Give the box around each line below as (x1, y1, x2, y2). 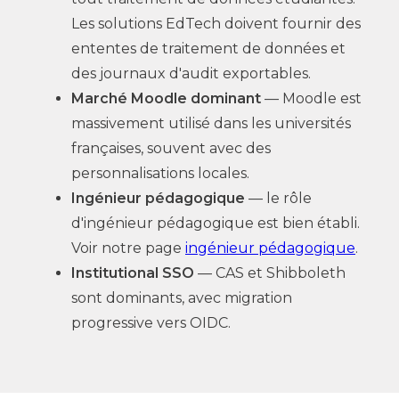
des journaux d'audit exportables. (71, 65, 311, 82)
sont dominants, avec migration (71, 289, 292, 306)
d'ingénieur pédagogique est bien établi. (71, 215, 360, 232)
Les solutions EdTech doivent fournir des (71, 15, 361, 32)
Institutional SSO (71, 265, 194, 281)
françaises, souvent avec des (71, 140, 271, 157)
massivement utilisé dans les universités (71, 115, 351, 132)
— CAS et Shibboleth (194, 265, 346, 281)
